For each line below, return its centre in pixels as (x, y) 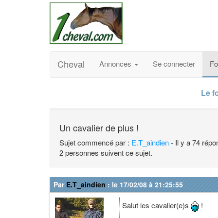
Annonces (116, 64)
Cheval (71, 64)
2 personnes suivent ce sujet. (106, 153)
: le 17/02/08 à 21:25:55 (144, 184)
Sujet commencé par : (95, 142)
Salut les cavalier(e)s (156, 205)
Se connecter (174, 64)
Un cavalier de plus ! (99, 127)
